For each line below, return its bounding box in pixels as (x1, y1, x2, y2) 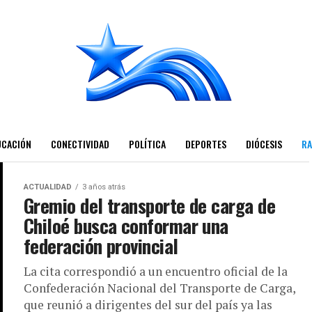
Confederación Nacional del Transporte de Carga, (24, 280, 295, 296)
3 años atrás (82, 182, 125, 192)
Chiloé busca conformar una (24, 212, 228, 240)
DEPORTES (185, 136, 226, 151)
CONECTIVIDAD (50, 136, 109, 151)
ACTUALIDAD (24, 182, 72, 192)
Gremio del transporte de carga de (24, 192, 276, 219)
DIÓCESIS (245, 136, 282, 151)
